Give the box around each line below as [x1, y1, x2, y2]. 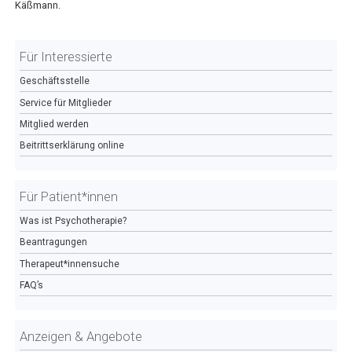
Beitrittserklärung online [19, 139, 124, 151]
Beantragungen [19, 236, 87, 248]
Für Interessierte [19, 49, 112, 65]
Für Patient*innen [19, 189, 118, 204]
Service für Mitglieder [19, 97, 112, 108]
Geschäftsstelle [19, 75, 90, 87]
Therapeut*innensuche [19, 258, 119, 269]
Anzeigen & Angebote [19, 328, 142, 344]
